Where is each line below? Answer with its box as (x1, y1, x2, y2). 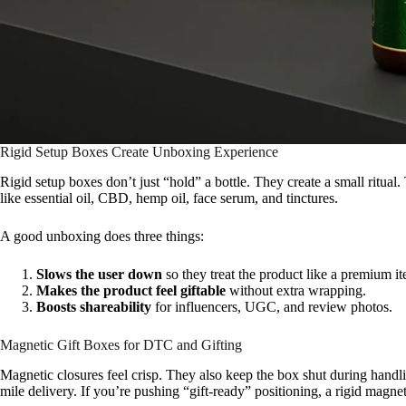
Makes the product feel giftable (36, 283, 226, 299)
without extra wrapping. (226, 283, 366, 299)
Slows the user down (36, 266, 162, 283)
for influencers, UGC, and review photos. (151, 299, 392, 315)
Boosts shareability (36, 299, 151, 315)
